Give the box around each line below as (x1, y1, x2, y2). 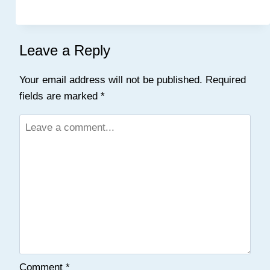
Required (206, 74, 246, 86)
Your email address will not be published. (19, 74, 202, 86)
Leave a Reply (19, 42, 110, 59)
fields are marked (19, 90, 101, 102)
